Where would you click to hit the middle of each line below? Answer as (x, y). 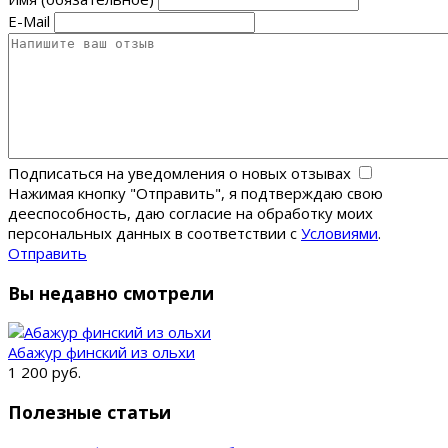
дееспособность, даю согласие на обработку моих (190, 213)
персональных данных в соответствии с (154, 233)
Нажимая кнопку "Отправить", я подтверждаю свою (195, 193)
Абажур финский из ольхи (101, 352)
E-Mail (29, 21)
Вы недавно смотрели (111, 292)
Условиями (339, 233)
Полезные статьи (89, 411)
